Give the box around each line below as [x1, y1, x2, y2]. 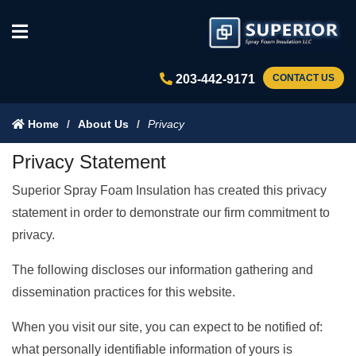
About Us [78, 118, 129, 130]
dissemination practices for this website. [12, 285, 235, 299]
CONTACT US [273, 72, 335, 84]
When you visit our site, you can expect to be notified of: [12, 320, 323, 334]
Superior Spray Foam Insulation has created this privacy [12, 184, 327, 197]
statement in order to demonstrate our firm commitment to [12, 206, 330, 219]
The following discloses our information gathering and [12, 263, 313, 277]
